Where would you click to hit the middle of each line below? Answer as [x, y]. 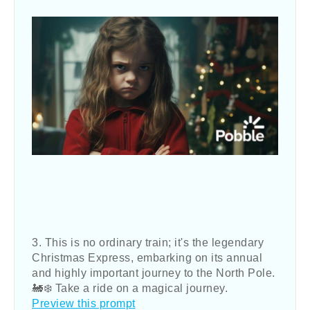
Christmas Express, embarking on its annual [147, 258]
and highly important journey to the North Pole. [154, 273]
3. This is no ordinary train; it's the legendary [148, 243]
